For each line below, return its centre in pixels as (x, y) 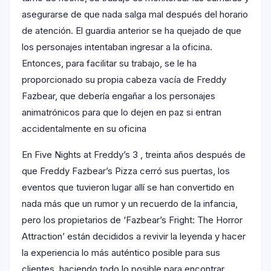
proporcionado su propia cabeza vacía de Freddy (124, 80)
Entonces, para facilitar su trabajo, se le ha (109, 64)
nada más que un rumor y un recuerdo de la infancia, (130, 204)
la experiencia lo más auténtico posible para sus (121, 253)
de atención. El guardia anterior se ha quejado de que (132, 31)
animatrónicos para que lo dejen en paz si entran (122, 113)
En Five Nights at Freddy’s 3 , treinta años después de (134, 155)
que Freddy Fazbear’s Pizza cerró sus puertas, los (126, 171)
